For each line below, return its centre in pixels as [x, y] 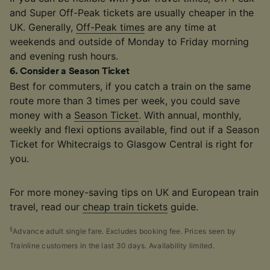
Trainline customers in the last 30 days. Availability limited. [112, 245]
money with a [42, 115]
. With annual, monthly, [190, 115]
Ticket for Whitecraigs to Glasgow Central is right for [131, 144]
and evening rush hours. [64, 56]
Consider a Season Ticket [75, 71]
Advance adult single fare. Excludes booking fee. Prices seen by [124, 231]
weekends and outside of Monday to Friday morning [129, 41]
